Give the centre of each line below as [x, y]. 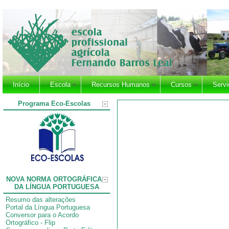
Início [21, 85]
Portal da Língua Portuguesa [48, 207]
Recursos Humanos [121, 85]
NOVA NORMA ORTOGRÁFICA [54, 179]
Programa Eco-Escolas [54, 104]
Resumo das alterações [41, 200]
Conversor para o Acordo [42, 215]
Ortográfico [22, 223]
